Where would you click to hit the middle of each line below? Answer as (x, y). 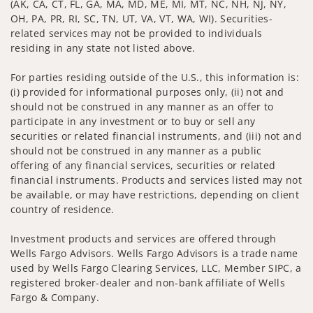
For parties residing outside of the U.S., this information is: (155, 77)
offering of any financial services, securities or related (143, 165)
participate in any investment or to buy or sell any (133, 121)
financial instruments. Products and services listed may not (156, 180)
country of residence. (63, 209)
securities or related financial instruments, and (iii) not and (156, 136)
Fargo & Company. (55, 297)
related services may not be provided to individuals (137, 33)
